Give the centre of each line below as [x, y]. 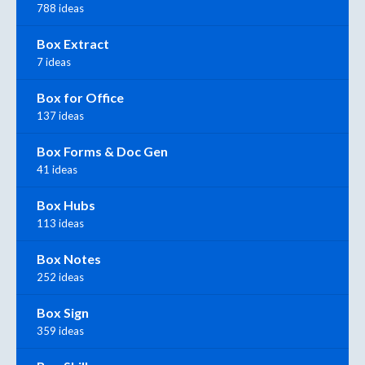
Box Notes [69, 258]
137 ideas [60, 115]
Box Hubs [66, 204]
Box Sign [63, 312]
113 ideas [60, 223]
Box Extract [73, 43]
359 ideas [60, 330]
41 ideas [57, 169]
